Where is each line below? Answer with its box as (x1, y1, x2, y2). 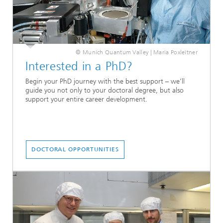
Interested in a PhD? (25, 59, 133, 73)
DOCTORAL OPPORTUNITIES (31, 146, 119, 153)
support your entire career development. (25, 95, 147, 104)
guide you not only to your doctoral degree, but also (25, 86, 184, 95)
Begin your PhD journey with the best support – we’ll (25, 77, 185, 86)
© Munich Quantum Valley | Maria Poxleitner (76, 49, 198, 56)
